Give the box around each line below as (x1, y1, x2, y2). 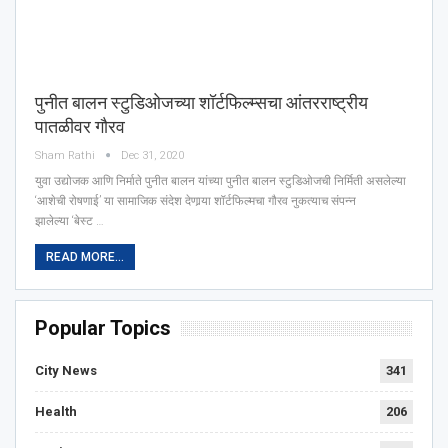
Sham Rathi (35, 148, 98, 162)
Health (35, 403, 77, 419)
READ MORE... (46, 249, 124, 264)
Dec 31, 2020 (121, 148, 184, 162)
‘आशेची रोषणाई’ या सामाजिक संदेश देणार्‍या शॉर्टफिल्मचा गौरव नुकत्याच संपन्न (35, 193, 356, 208)
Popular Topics (35, 315, 171, 340)
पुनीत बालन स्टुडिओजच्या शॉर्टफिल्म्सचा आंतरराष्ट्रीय (35, 91, 368, 113)
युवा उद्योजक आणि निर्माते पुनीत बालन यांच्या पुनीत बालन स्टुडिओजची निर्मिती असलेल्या (35, 173, 409, 188)
